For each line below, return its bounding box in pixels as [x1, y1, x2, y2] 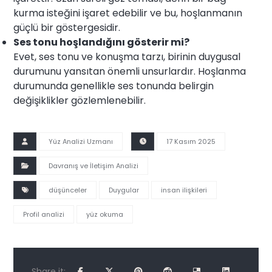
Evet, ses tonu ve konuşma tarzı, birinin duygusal [13, 50, 241, 64]
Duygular [109, 185, 140, 195]
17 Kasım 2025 [166, 137, 216, 147]
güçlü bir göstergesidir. [13, 21, 121, 35]
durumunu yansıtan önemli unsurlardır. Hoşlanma [13, 64, 246, 79]
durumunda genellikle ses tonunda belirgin [13, 79, 214, 93]
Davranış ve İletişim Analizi [49, 161, 139, 171]
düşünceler [49, 185, 87, 195]
